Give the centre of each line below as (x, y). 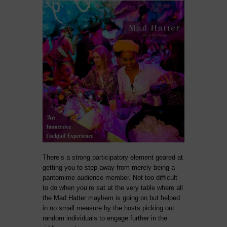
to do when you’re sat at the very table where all (113, 188)
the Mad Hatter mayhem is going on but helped (111, 198)
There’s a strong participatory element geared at (113, 157)
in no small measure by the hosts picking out (108, 208)
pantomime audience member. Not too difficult (110, 178)
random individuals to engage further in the (105, 218)
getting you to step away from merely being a (109, 167)
